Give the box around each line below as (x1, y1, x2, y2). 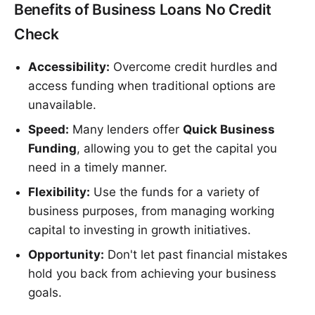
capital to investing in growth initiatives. (28, 223, 251, 238)
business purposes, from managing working (28, 204, 274, 219)
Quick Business (183, 122, 275, 137)
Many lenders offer (69, 122, 183, 137)
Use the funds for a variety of (90, 185, 259, 200)
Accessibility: (28, 60, 110, 75)
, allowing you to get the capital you (77, 141, 277, 156)
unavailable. (28, 98, 96, 112)
